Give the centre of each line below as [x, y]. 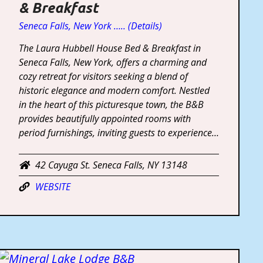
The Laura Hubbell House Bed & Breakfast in [109, 48]
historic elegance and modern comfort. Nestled [114, 90]
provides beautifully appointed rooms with [104, 118]
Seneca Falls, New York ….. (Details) [90, 26]
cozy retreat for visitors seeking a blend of [103, 76]
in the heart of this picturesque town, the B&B [111, 104]
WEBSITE [53, 186]
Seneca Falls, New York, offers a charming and [112, 62]
